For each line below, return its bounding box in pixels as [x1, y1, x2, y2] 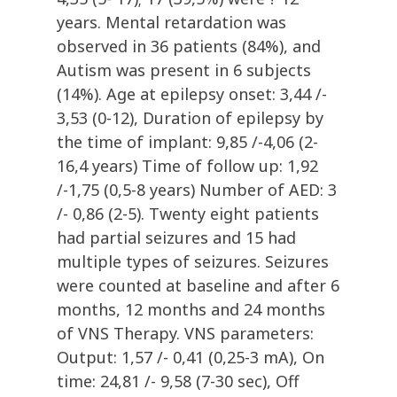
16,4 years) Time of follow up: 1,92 [57, 155, 318, 177]
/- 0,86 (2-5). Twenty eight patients [57, 203, 319, 225]
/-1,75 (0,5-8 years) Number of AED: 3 [57, 179, 337, 201]
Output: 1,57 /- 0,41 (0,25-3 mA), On [57, 346, 324, 369]
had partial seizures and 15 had [57, 227, 296, 249]
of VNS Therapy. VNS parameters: [57, 323, 314, 345]
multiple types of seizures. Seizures [57, 251, 329, 273]
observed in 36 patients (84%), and [57, 35, 321, 58]
